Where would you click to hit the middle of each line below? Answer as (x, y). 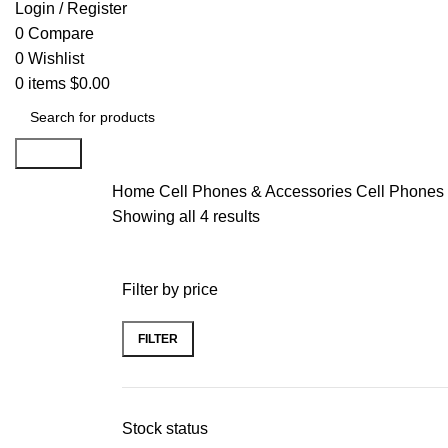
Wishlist (56, 58)
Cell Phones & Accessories (257, 191)
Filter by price (170, 289)
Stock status (165, 428)
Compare (61, 33)
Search (48, 153)
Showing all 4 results (186, 216)
